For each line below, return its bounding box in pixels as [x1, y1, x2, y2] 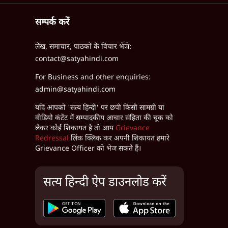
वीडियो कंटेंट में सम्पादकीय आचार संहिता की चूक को [35, 113, 173, 123]
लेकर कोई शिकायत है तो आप [35, 124, 113, 133]
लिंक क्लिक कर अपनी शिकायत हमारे [70, 134, 169, 144]
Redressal [35, 134, 69, 144]
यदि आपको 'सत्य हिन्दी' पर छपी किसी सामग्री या [35, 103, 164, 113]
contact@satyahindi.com [35, 54, 119, 64]
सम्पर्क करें [35, 17, 69, 28]
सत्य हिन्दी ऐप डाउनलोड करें [43, 175, 166, 191]
